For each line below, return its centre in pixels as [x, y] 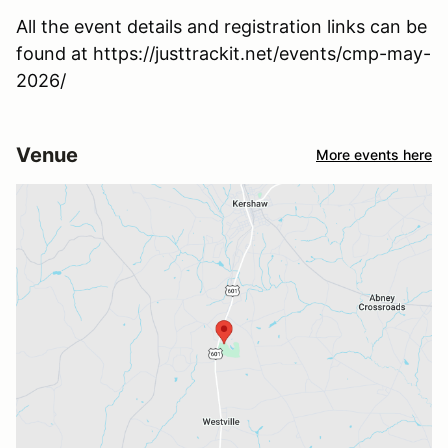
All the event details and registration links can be [221, 26]
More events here [374, 155]
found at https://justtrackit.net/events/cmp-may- [223, 53]
